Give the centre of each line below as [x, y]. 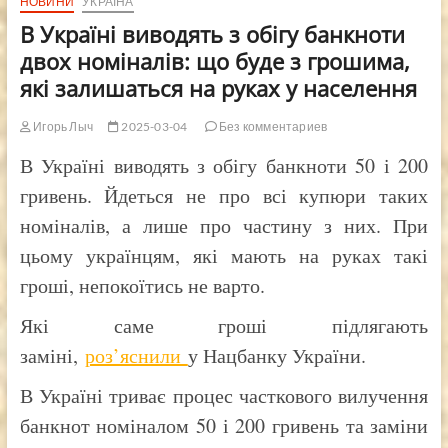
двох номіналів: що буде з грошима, [214, 60]
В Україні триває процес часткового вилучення [224, 395]
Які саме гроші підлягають [224, 325]
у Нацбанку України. [276, 355]
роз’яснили [136, 355]
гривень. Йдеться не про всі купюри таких [224, 195]
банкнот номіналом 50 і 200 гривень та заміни [224, 425]
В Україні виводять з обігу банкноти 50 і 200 [224, 165]
